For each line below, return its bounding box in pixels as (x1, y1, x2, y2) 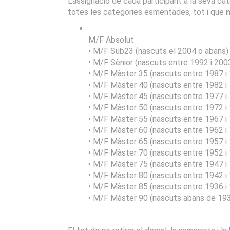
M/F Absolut (88, 34, 134, 45)
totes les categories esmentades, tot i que (68, 7, 226, 17)
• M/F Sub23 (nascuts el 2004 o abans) (88, 46, 228, 56)
